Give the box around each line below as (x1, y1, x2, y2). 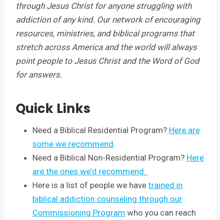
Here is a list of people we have (32, 180, 148, 190)
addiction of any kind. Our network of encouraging (16, 14, 200, 25)
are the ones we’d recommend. (32, 166, 148, 176)
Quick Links (16, 99, 90, 117)
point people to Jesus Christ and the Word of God (16, 55, 199, 66)
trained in (148, 180, 183, 190)
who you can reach (125, 207, 196, 218)
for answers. (16, 69, 64, 80)
